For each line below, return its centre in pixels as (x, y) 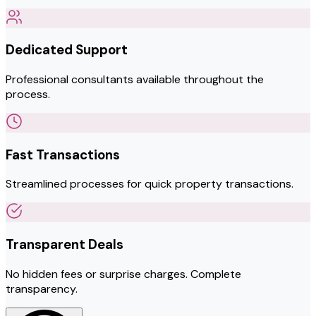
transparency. (42, 288)
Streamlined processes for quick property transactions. (150, 184)
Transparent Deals (65, 245)
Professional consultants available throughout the (135, 79)
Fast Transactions (63, 154)
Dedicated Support (67, 50)
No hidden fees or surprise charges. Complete (123, 274)
